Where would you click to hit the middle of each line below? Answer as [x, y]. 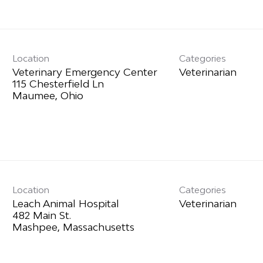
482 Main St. [41, 215]
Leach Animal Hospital [65, 204]
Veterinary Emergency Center [85, 72]
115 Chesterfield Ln [58, 84]
